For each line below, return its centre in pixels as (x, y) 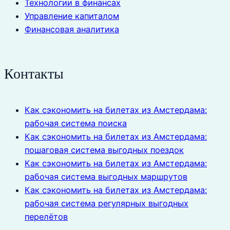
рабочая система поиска (76, 123)
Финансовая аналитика (72, 30)
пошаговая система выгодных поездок (104, 150)
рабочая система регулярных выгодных (107, 203)
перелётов (46, 216)
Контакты (34, 74)
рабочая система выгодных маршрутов (106, 176)
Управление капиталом (72, 16)
